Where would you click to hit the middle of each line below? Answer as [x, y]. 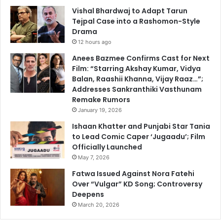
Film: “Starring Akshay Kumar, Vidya [136, 69]
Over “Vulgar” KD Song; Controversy [137, 184]
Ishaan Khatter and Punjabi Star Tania [141, 127]
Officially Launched [107, 147]
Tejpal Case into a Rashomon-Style [136, 21]
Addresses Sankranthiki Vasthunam [137, 90]
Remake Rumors [101, 100]
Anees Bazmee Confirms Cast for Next [141, 58]
